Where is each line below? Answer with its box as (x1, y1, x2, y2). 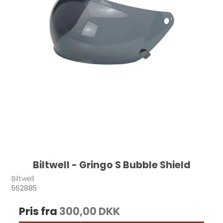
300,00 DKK (59, 204, 120, 219)
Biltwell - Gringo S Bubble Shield (32, 158, 191, 172)
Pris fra (19, 204, 60, 219)
